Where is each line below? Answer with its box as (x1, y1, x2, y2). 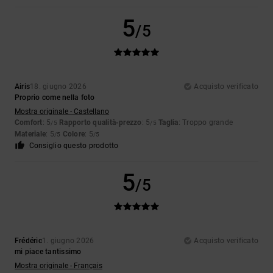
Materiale (15, 130, 46, 139)
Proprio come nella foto (15, 93, 95, 102)
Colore (62, 130, 85, 139)
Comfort (15, 118, 43, 127)
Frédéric (15, 236, 42, 246)
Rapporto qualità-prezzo (59, 118, 142, 127)
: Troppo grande (178, 118, 233, 127)
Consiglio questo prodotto (29, 141, 119, 151)
